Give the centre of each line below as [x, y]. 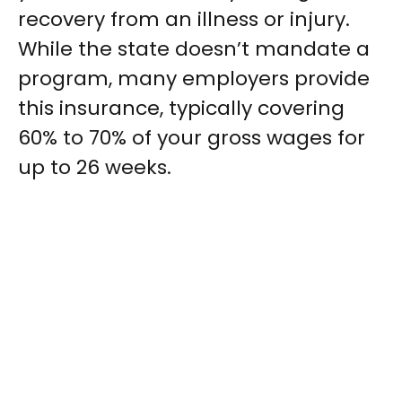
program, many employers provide [194, 79]
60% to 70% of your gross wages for [192, 138]
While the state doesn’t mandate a [194, 49]
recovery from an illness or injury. [184, 19]
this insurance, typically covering [181, 108]
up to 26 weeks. [95, 167]
